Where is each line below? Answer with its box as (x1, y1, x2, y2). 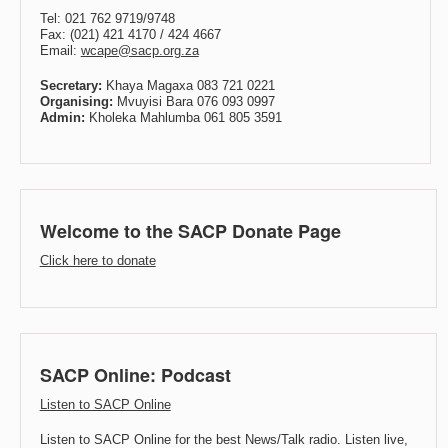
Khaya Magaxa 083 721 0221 (101, 77, 275, 93)
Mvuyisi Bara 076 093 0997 (112, 93, 275, 109)
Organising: (39, 93, 113, 109)
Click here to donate (39, 253, 156, 269)
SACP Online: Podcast (39, 362, 231, 389)
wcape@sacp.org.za (80, 43, 199, 59)
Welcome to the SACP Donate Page (39, 218, 341, 245)
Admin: (39, 109, 85, 125)
